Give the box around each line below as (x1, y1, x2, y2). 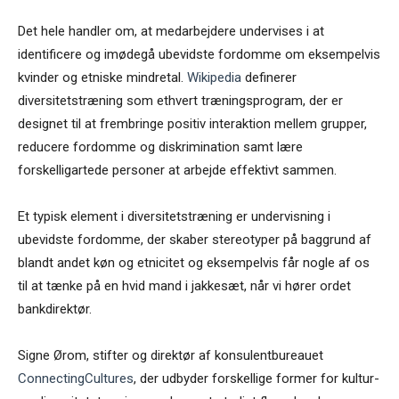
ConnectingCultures (18, 370, 134, 387)
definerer (241, 69, 297, 86)
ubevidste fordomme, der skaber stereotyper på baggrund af (18, 232, 371, 248)
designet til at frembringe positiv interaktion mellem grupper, (18, 116, 367, 133)
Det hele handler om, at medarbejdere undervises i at (18, 23, 324, 40)
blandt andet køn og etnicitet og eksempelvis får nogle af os (18, 255, 370, 272)
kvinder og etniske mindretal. (18, 69, 187, 86)
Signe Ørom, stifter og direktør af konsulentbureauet (18, 347, 323, 364)
